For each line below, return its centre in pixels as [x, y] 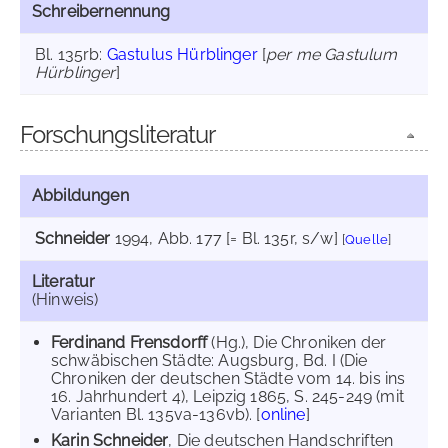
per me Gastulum [332, 54]
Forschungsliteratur [117, 134]
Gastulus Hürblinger [182, 54]
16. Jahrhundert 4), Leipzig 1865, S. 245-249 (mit [227, 396]
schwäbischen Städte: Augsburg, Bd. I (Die [209, 360]
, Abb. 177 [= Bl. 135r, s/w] [243, 238]
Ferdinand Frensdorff [131, 342]
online [283, 414]
